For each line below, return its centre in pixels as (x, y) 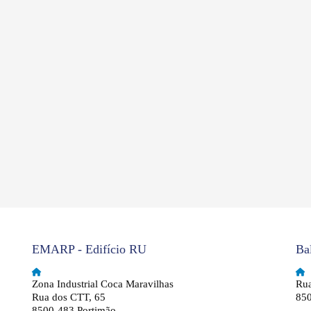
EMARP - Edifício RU (89, 249)
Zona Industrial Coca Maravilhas (103, 284)
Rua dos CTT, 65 (69, 297)
